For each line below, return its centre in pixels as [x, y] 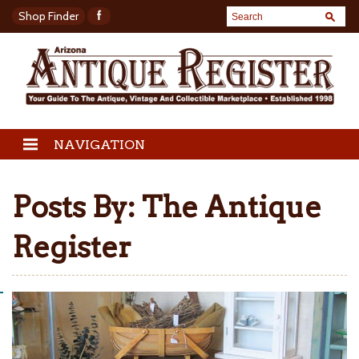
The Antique [232, 207]
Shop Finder [48, 16]
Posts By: [74, 207]
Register [72, 247]
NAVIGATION [99, 145]
